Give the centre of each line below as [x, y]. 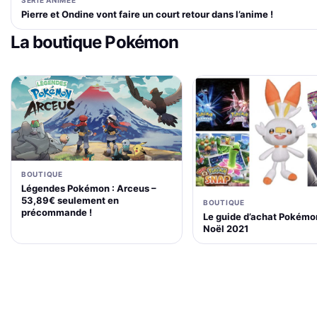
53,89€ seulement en [70, 201]
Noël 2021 [226, 229]
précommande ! [57, 213]
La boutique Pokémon [94, 42]
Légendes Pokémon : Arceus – [89, 189]
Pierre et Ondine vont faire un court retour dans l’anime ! [147, 14]
